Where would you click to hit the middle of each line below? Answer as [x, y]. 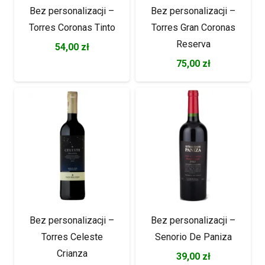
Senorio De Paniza [193, 237]
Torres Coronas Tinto [72, 27]
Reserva [193, 44]
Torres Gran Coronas [193, 27]
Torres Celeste [72, 237]
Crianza [72, 253]
